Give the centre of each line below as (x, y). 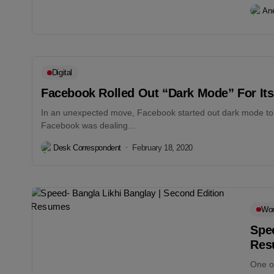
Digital (62, 73)
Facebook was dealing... (88, 126)
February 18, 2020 (162, 147)
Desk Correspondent (87, 147)
